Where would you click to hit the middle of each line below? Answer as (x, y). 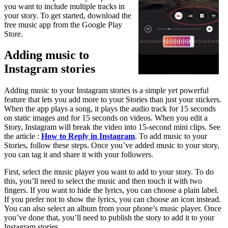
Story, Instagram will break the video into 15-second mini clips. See (112, 127)
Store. (13, 34)
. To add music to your (171, 136)
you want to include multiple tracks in (64, 6)
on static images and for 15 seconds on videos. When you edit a (106, 118)
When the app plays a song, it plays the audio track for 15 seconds (110, 109)
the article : (23, 136)
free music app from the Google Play (63, 24)
